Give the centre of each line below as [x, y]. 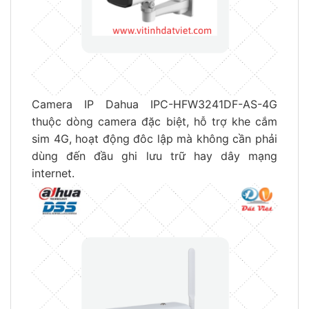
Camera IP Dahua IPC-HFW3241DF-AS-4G [154, 104]
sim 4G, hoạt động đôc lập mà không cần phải [154, 138]
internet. [53, 173]
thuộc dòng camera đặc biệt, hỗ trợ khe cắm [154, 121]
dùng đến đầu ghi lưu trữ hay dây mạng [154, 156]
